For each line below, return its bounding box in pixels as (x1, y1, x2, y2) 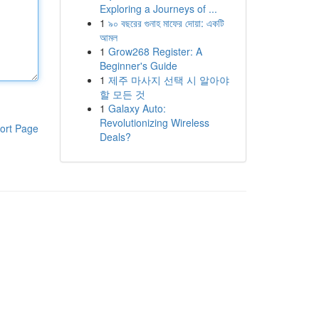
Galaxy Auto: (108, 101, 166, 115)
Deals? (99, 130, 131, 144)
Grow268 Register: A (108, 44, 202, 58)
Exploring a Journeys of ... (99, 1, 217, 16)
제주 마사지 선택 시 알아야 (108, 73, 229, 87)
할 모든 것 (99, 87, 145, 101)
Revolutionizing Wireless (99, 115, 209, 130)
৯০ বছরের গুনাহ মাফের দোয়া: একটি (108, 16, 224, 30)
